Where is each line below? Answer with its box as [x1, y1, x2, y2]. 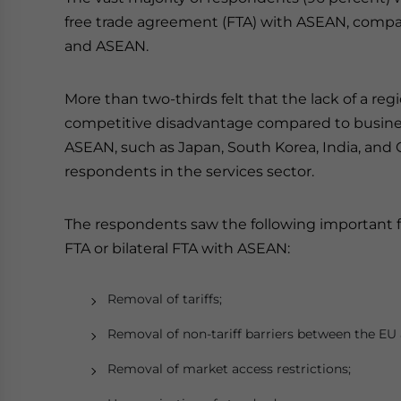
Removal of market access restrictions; [107, 361, 351, 377]
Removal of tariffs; [107, 291, 222, 307]
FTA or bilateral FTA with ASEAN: [64, 240, 290, 257]
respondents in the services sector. [64, 163, 314, 180]
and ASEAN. [64, 38, 149, 55]
